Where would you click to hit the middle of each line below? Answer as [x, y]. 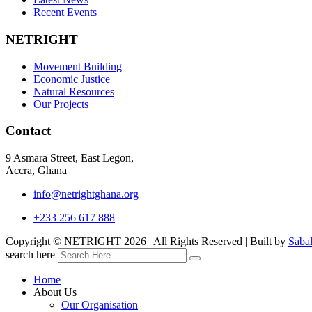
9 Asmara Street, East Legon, [70, 158]
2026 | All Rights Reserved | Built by [206, 242]
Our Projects [61, 104]
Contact [28, 131]
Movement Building [78, 66]
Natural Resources [74, 91]
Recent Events [65, 13]
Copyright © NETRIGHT [65, 242]
